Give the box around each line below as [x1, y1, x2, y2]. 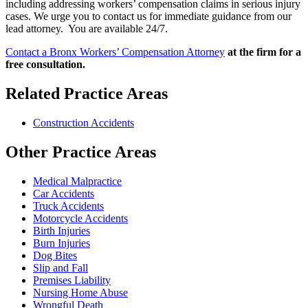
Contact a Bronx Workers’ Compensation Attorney [5, 45, 225, 58]
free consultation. [5, 58, 85, 70]
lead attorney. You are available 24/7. [5, 22, 168, 34]
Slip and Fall [33, 261, 88, 274]
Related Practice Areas [5, 84, 168, 102]
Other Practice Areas [5, 142, 156, 161]
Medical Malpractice [33, 175, 122, 187]
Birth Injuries [33, 224, 90, 236]
